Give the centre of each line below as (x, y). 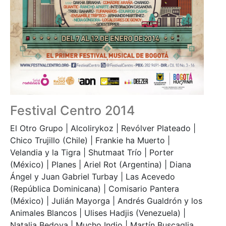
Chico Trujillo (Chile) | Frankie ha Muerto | (90, 140)
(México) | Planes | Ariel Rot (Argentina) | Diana (101, 164)
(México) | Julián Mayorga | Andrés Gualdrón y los (106, 201)
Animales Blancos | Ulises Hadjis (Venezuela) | (98, 213)
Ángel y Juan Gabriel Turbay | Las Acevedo (93, 176)
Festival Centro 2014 (73, 110)
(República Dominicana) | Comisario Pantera (95, 188)
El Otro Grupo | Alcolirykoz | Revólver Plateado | (103, 128)
